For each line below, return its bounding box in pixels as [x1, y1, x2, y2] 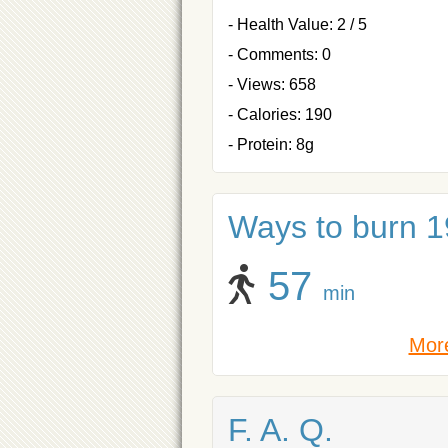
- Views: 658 [228, 75, 316, 93]
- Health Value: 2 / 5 [228, 15, 367, 33]
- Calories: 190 [228, 105, 332, 123]
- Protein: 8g [228, 135, 314, 153]
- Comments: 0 [228, 45, 331, 63]
